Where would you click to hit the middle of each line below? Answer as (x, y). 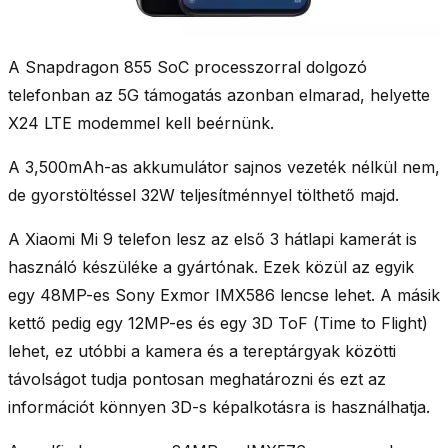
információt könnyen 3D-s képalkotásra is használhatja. (219, 406)
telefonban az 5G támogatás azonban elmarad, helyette (219, 94)
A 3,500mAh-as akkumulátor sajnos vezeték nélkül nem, (224, 166)
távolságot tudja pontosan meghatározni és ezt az (197, 378)
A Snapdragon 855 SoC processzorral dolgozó (187, 66)
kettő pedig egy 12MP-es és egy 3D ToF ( (163, 322)
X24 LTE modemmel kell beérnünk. (141, 122)
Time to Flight (370, 322)
